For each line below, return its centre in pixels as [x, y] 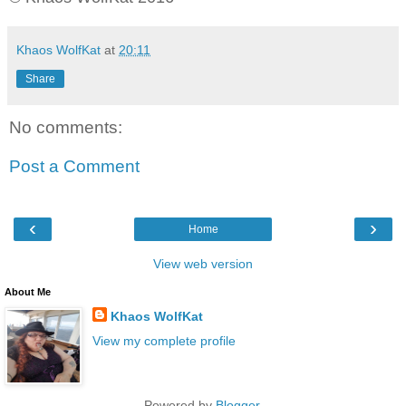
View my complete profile [164, 340]
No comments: [66, 127]
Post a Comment [74, 167]
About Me [28, 291]
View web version [203, 263]
